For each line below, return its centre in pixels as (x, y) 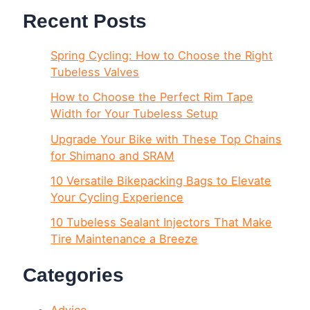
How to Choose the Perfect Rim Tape (152, 97)
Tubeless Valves (95, 72)
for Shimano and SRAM (113, 155)
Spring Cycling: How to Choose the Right (162, 56)
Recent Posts (85, 21)
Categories (74, 275)
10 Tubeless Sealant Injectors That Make (162, 222)
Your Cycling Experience (117, 197)
